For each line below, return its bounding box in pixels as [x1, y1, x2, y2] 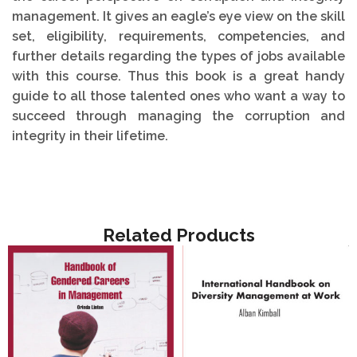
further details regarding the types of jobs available [12, 49, 345, 65]
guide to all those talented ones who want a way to [12, 88, 345, 104]
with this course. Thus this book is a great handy [12, 69, 345, 84]
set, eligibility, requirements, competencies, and [12, 29, 345, 45]
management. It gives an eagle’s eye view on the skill [12, 9, 345, 25]
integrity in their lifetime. [12, 128, 168, 144]
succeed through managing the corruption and [12, 108, 345, 124]
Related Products [102, 224, 255, 245]
